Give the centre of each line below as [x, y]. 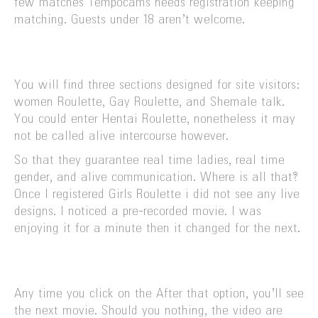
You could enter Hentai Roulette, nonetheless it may [155, 120]
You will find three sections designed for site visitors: [157, 86]
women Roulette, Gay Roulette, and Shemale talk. [149, 103]
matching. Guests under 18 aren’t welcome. [130, 20]
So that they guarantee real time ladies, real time [149, 161]
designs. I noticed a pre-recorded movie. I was [138, 212]
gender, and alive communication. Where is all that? [156, 178]
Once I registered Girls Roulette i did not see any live [157, 195]
